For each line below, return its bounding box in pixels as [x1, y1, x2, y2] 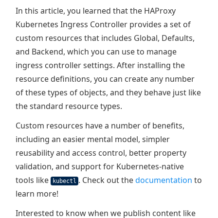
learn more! [16, 188, 58, 199]
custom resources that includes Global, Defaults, [16, 33, 195, 43]
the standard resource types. [16, 101, 122, 111]
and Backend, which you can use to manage [16, 46, 177, 57]
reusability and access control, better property [16, 147, 186, 158]
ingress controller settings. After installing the [16, 60, 185, 71]
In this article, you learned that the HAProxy [16, 5, 176, 16]
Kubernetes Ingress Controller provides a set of [16, 19, 191, 30]
